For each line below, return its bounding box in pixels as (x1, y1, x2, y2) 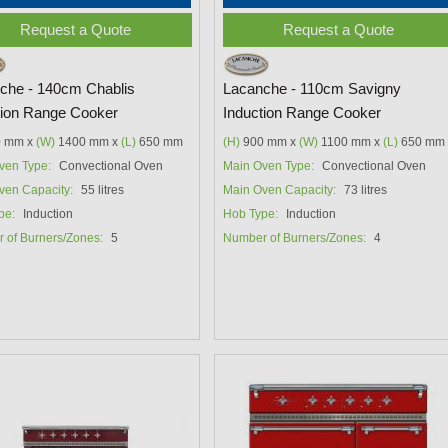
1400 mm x (54, 134, 121, 149)
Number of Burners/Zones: (223, 230, 367, 245)
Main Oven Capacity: (223, 182, 337, 197)
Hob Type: (223, 206, 279, 221)
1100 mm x (318, 134, 384, 149)
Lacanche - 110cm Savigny (223, 80, 402, 97)
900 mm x (240, 134, 300, 149)
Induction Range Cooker (223, 104, 382, 121)
